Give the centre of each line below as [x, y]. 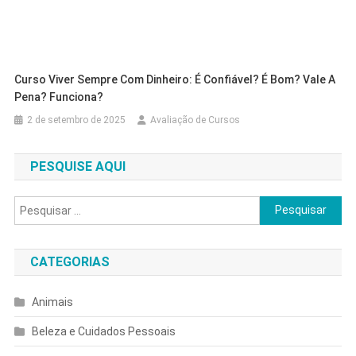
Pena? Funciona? [59, 97]
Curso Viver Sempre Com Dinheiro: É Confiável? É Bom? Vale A [175, 79]
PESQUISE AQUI [77, 166]
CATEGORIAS [70, 261]
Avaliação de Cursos [195, 120]
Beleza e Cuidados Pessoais [103, 331]
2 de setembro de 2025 [77, 120]
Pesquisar [285, 205]
